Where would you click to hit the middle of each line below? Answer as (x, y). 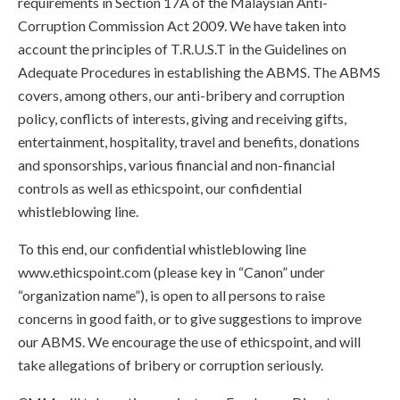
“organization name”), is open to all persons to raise (171, 295)
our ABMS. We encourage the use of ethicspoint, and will (189, 342)
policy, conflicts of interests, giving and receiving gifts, (182, 118)
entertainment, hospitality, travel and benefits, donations (189, 142)
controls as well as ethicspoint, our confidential (160, 188)
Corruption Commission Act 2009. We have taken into (182, 25)
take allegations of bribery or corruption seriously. (171, 365)
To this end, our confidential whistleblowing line (162, 249)
